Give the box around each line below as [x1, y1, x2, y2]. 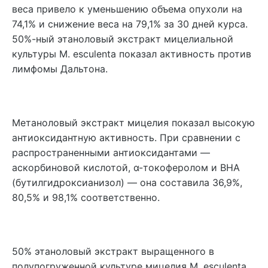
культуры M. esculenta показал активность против [12, 47, 251, 60]
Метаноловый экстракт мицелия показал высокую [12, 116, 255, 129]
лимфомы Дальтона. [12, 62, 108, 75]
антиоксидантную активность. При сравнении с [12, 131, 240, 144]
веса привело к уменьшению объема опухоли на [12, 2, 242, 15]
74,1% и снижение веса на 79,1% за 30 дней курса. [12, 17, 248, 30]
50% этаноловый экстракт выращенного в [12, 245, 214, 257]
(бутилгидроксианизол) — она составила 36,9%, [12, 176, 242, 188]
